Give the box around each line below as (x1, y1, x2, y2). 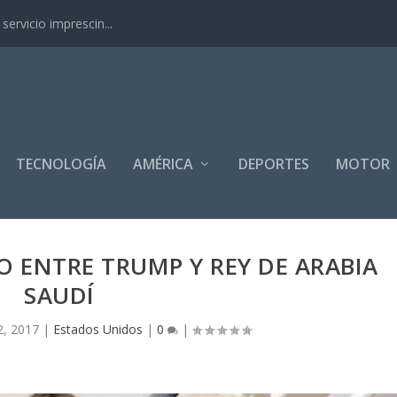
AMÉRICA (133, 154, 194, 174)
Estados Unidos (52, 321, 143, 339)
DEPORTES (238, 154, 310, 174)
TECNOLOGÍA (16, 154, 107, 174)
